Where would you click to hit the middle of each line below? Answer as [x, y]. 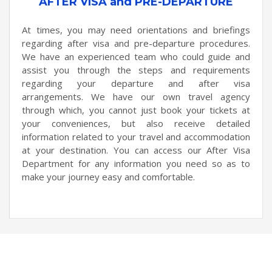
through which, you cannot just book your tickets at [136, 109]
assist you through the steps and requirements [136, 69]
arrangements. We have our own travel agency [136, 96]
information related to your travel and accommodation [136, 136]
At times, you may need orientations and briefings [136, 29]
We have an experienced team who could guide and [136, 56]
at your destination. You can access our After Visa [136, 149]
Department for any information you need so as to [136, 163]
